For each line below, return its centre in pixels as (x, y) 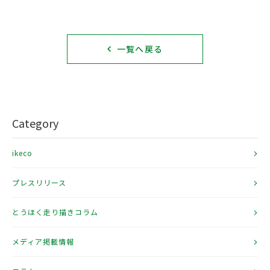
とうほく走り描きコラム (55, 212)
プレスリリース (39, 182)
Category (35, 123)
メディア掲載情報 (43, 241)
